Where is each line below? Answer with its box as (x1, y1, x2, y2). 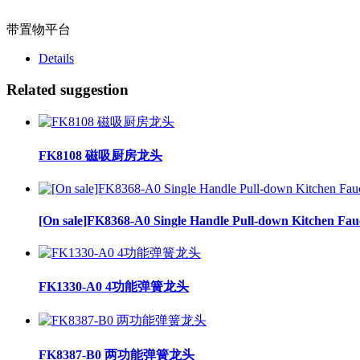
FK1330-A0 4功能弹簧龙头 (39, 280, 189, 294)
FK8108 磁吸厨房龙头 (39, 149, 162, 163)
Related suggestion (6, 81, 129, 99)
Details (39, 51, 74, 66)
